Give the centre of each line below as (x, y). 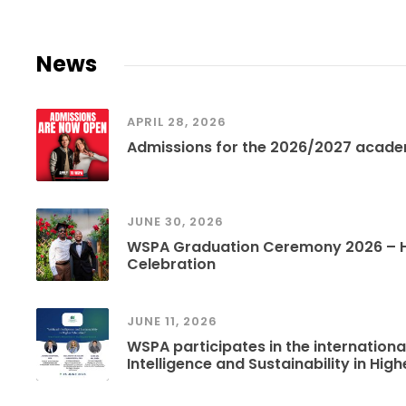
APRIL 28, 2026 (177, 122)
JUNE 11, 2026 (172, 322)
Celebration (171, 265)
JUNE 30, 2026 (175, 222)
